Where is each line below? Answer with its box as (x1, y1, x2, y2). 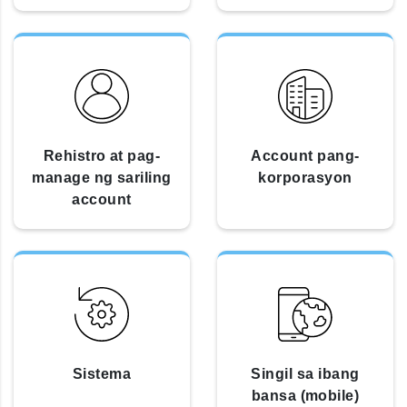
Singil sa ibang (251, 365, 360, 382)
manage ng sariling (32, 169, 172, 185)
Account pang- (251, 147, 360, 164)
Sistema (72, 365, 132, 382)
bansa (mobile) (251, 387, 360, 403)
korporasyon (258, 169, 352, 185)
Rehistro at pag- (43, 147, 161, 164)
